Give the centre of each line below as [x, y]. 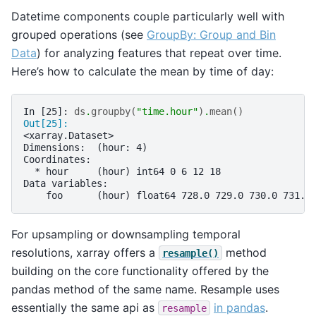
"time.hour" [167, 111]
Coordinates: [57, 159]
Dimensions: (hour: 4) [85, 147]
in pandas [239, 307]
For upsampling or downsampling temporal [126, 234]
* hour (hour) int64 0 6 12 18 [122, 171]
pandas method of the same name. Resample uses [145, 289]
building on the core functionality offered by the [140, 271]
